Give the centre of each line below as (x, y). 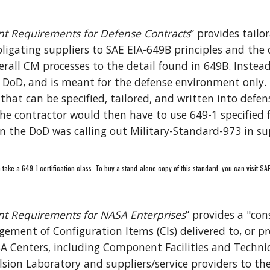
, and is (40, 82)
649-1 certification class (56, 168)
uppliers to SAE (88, 49)
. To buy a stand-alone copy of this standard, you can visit (175, 168)
